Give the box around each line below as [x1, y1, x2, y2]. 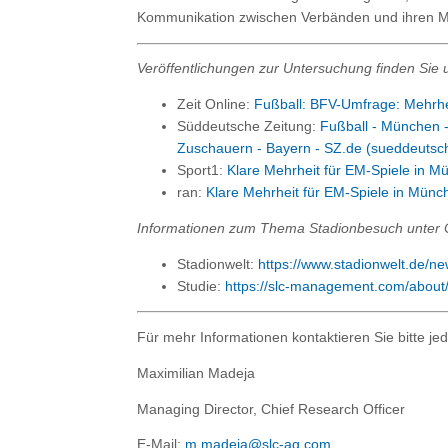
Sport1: [177, 163, 227, 179]
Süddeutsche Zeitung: [177, 119, 320, 135]
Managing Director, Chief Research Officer [137, 401, 405, 417]
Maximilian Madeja [137, 365, 255, 381]
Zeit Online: [177, 97, 254, 113]
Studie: [177, 278, 225, 294]
